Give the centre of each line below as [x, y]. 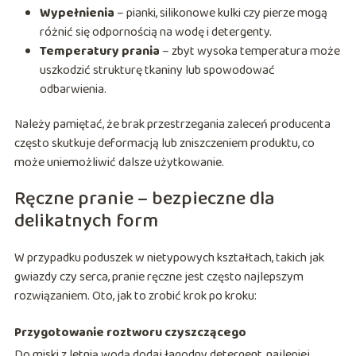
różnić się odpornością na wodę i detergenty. [155, 32]
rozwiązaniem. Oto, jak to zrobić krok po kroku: [135, 296]
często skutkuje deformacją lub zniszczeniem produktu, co [164, 143]
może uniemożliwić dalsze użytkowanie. [119, 162]
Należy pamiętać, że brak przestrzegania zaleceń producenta [172, 124]
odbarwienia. [73, 89]
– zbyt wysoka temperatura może [250, 51]
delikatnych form [86, 221]
